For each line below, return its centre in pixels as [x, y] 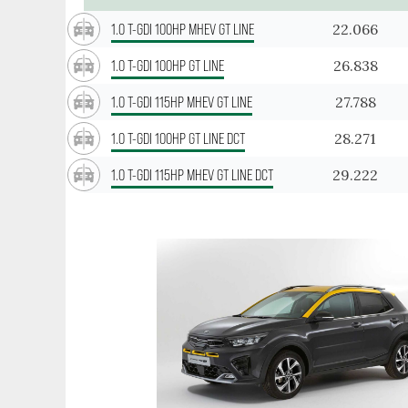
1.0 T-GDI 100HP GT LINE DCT [178, 138]
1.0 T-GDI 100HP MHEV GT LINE [183, 29]
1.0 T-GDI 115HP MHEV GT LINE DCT [192, 174]
